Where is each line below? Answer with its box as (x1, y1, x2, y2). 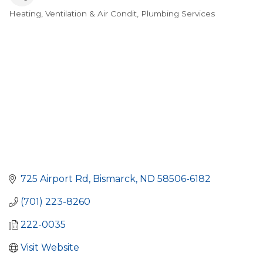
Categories (8, 14, 82, 32)
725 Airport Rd (21, 173, 89, 185)
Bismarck (93, 173, 136, 185)
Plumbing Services (141, 8, 215, 18)
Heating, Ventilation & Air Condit (9, 8, 137, 18)
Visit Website (21, 242, 79, 254)
